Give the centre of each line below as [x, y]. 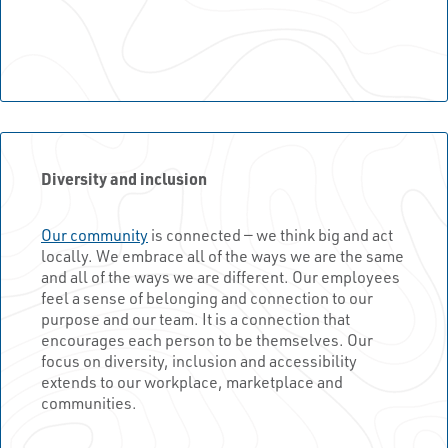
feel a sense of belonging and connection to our [207, 297]
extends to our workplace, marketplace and [192, 381]
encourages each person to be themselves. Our [207, 339]
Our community [94, 234]
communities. [89, 402]
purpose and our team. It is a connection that [195, 318]
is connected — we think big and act [270, 234]
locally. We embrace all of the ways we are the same [222, 255]
